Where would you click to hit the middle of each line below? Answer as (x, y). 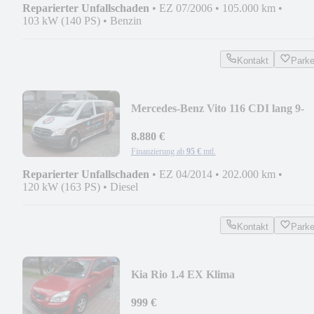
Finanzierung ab (157, 151)
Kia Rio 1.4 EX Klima (183, 274)
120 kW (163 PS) (61, 186)
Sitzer (144, 122)
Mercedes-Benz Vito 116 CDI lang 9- (217, 108)
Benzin (126, 20)
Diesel (124, 186)
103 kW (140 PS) (61, 20)
